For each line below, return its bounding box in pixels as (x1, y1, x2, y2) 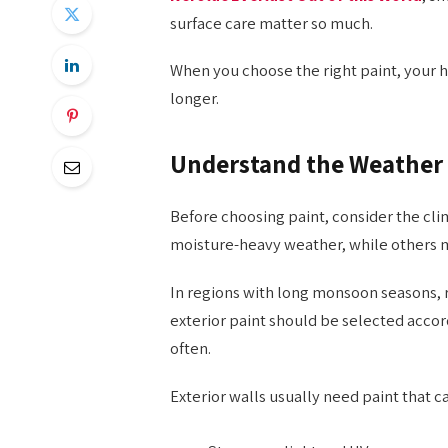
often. (169, 336, 211, 359)
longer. (169, 87, 219, 110)
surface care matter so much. (169, 11, 373, 34)
